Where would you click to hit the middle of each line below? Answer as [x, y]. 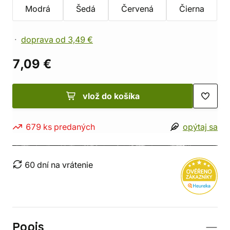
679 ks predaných [60, 127]
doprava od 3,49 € [57, 40]
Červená [137, 9]
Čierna [192, 9]
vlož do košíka [111, 96]
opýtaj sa [200, 127]
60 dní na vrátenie [59, 165]
